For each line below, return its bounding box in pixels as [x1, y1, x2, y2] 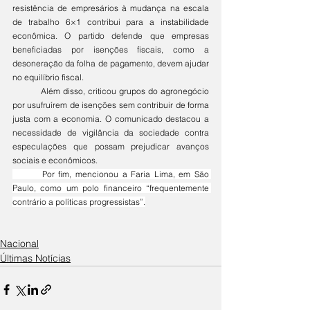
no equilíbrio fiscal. [12, 72, 84, 83]
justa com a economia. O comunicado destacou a [12, 113, 209, 125]
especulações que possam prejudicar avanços [12, 141, 209, 152]
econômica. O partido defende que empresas [12, 30, 209, 42]
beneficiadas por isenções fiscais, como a [12, 44, 209, 55]
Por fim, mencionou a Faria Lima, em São [12, 169, 42, 180]
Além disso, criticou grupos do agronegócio [12, 86, 41, 97]
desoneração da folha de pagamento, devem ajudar [12, 58, 209, 69]
